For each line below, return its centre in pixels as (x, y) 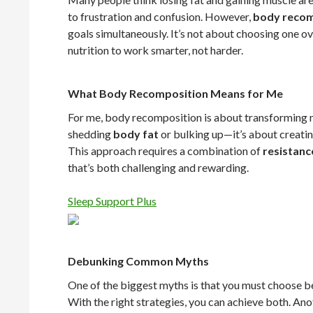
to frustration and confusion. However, (160, 17)
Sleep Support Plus (112, 201)
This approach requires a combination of (165, 151)
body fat (136, 134)
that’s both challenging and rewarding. (158, 168)
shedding (90, 134)
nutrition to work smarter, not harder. (155, 50)
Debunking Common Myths (138, 261)
